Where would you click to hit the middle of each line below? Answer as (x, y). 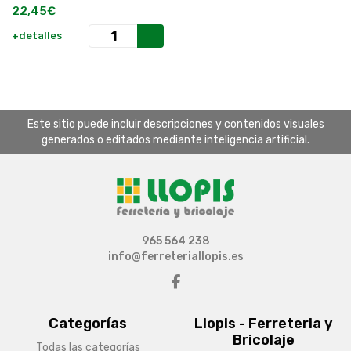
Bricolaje (263, 340)
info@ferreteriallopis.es (175, 257)
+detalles (37, 36)
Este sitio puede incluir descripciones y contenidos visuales (175, 125)
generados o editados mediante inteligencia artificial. (175, 140)
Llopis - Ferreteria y (263, 324)
